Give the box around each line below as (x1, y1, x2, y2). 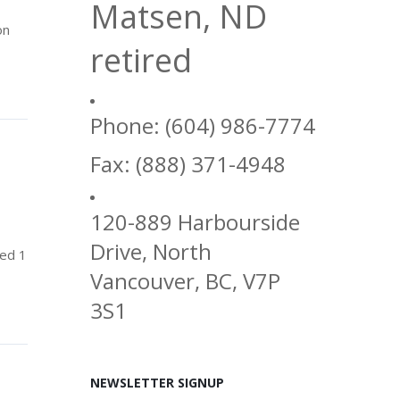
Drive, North (89, 237, 212, 266)
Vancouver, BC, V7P (89, 266, 280, 296)
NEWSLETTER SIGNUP (89, 374, 224, 391)
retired (89, 38, 192, 82)
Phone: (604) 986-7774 (89, 111, 315, 140)
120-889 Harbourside (89, 207, 300, 237)
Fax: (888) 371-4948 (89, 149, 286, 179)
